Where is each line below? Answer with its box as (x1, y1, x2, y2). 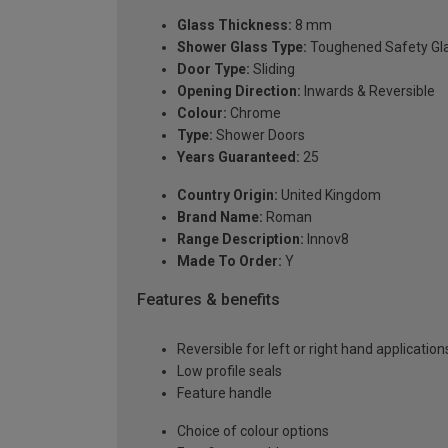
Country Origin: (177, 186, 278, 203)
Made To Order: (177, 252, 282, 269)
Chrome (227, 104, 281, 121)
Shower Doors (213, 126, 305, 143)
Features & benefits (137, 289, 280, 309)
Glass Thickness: (177, 16, 292, 33)
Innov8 (304, 230, 349, 247)
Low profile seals (177, 363, 282, 380)
